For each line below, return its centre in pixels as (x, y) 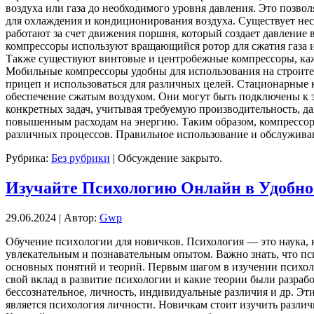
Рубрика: (28, 158)
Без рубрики (81, 158)
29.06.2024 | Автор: (53, 218)
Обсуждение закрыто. (170, 158)
